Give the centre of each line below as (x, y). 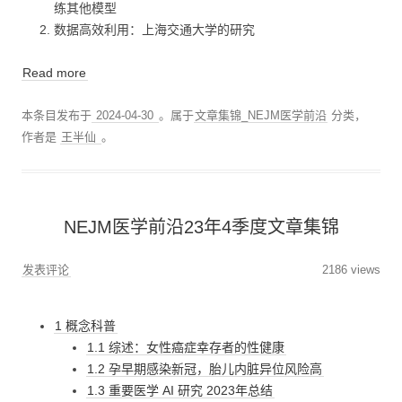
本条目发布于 (57, 116)
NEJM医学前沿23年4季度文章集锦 (201, 227)
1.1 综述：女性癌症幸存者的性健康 (186, 348)
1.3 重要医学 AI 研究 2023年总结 (180, 391)
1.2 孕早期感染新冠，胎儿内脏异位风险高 (205, 369)
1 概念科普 (86, 326)
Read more (55, 73)
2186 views (351, 270)
